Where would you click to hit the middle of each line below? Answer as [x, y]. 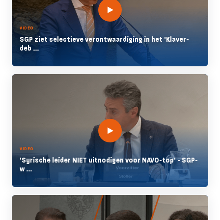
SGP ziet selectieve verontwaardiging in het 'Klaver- [104, 39]
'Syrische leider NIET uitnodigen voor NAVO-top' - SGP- [109, 160]
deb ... [29, 48]
